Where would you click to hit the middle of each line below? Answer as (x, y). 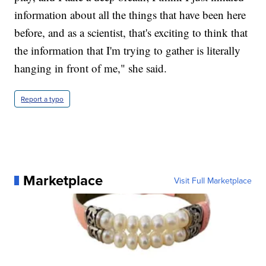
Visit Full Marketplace (213, 180)
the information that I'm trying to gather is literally (128, 50)
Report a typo (42, 99)
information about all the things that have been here (130, 14)
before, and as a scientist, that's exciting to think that (131, 32)
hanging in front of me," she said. (91, 68)
